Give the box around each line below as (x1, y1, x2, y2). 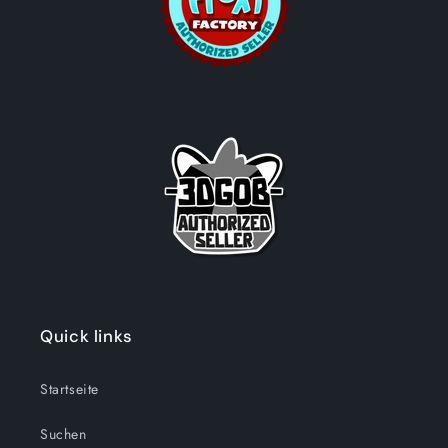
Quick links (40, 325, 133, 348)
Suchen (40, 424, 87, 445)
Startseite (40, 379, 99, 400)
